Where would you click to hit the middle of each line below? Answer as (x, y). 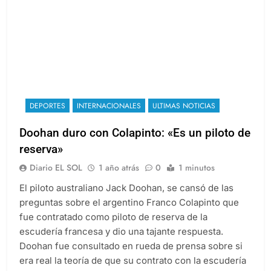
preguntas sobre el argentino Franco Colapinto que (129, 214)
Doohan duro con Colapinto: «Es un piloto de (135, 144)
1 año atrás (119, 179)
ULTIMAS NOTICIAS (184, 117)
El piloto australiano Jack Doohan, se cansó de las (126, 199)
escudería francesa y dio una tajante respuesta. (121, 243)
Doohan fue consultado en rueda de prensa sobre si (131, 257)
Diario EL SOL (56, 179)
